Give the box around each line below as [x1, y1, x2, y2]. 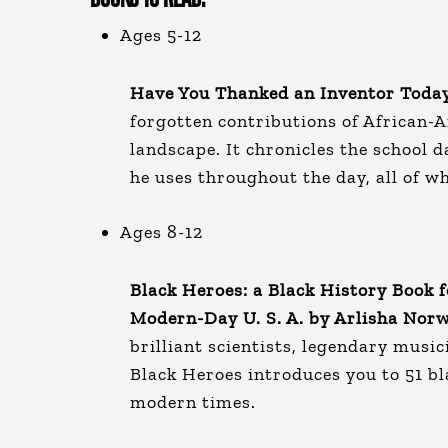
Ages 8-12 [120, 221, 203, 243]
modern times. [130, 391, 261, 413]
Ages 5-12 [120, 24, 202, 46]
